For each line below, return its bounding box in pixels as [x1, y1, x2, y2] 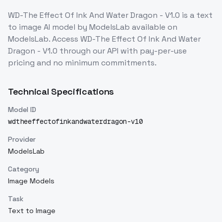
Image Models [8, 176, 55, 185]
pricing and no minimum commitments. [8, 57, 157, 68]
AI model [42, 22, 75, 32]
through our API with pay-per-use [57, 46, 187, 56]
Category [8, 165, 39, 173]
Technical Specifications [8, 86, 114, 97]
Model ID [8, 105, 36, 114]
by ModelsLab [75, 22, 130, 32]
